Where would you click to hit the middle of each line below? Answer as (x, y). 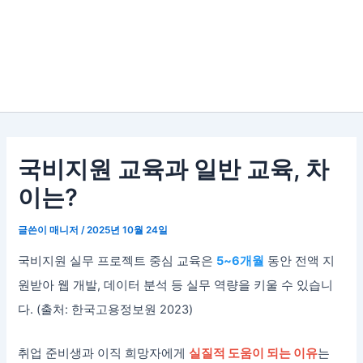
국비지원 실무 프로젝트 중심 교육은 (117, 261)
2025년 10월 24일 (128, 230)
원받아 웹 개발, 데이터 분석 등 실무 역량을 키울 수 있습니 (176, 286)
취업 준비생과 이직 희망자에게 (104, 353)
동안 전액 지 (300, 261)
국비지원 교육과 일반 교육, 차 (174, 169)
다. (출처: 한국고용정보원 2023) (106, 310)
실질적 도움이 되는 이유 (254, 353)
